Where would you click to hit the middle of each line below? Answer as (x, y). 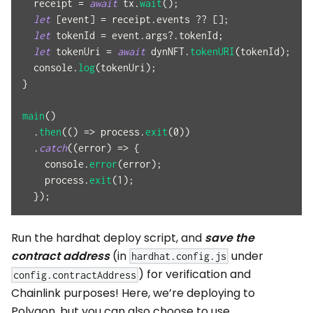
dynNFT (165, 51)
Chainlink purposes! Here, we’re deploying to (133, 293)
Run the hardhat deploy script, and (108, 238)
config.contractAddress (75, 275)
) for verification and (195, 275)
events (173, 19)
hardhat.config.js (179, 256)
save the (230, 238)
